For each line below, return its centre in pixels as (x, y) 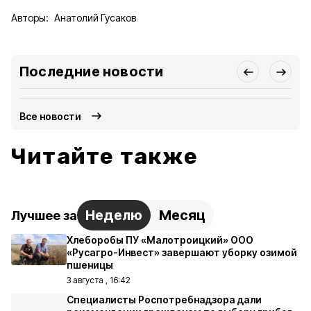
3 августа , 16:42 (99, 280)
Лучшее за (44, 215)
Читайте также (105, 156)
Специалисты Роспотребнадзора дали (164, 300)
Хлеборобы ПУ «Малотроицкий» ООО (160, 240)
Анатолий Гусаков (95, 18)
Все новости (51, 116)
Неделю (114, 215)
